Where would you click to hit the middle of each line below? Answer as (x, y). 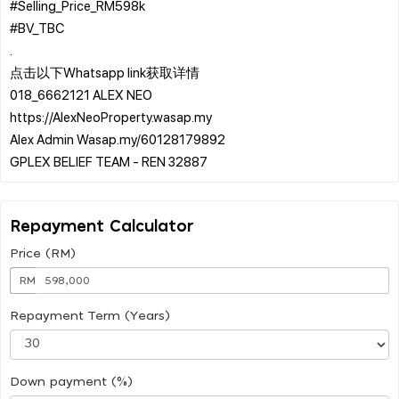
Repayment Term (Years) (90, 316)
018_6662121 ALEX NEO (81, 94)
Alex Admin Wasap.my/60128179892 (118, 138)
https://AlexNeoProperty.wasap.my (111, 116)
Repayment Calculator (102, 227)
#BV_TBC (37, 27)
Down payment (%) (71, 382)
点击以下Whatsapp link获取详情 (105, 72)
